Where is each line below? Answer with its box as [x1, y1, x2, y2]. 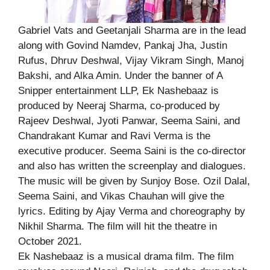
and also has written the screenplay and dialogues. [18, 160, 246, 172]
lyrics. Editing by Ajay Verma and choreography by [18, 205, 245, 217]
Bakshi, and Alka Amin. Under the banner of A [18, 69, 222, 81]
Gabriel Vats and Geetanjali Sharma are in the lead [18, 24, 246, 36]
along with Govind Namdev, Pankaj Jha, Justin [18, 39, 227, 51]
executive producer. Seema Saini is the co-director [18, 145, 246, 157]
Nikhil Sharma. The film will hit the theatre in [18, 220, 217, 232]
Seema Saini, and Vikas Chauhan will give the [18, 190, 224, 202]
